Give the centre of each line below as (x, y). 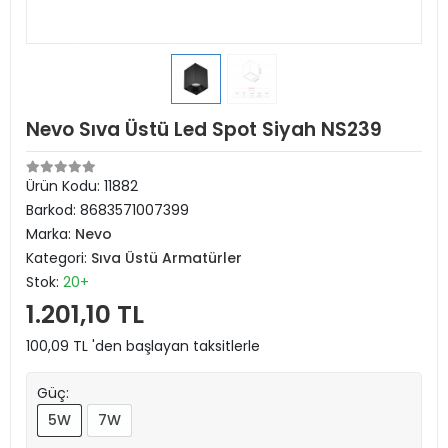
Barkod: (53, 210)
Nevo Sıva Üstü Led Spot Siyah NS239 (204, 129)
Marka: (50, 234)
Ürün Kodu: (65, 186)
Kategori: (58, 258)
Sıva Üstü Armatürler (166, 258)
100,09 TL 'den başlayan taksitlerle (143, 346)
